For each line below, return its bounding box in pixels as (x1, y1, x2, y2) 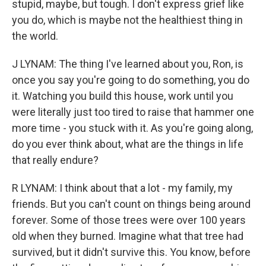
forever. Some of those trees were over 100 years (12, 214, 246, 226)
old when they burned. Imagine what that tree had (12, 230, 243, 242)
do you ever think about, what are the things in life (12, 138, 243, 150)
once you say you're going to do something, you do (12, 74, 249, 86)
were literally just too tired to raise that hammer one (12, 106, 254, 118)
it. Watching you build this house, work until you (12, 90, 233, 102)
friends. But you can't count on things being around (12, 198, 251, 210)
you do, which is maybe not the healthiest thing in (12, 14, 243, 26)
